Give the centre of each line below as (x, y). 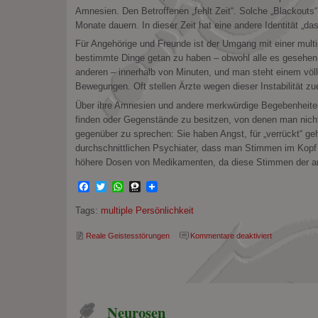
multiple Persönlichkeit (147, 210)
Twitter (123, 186)
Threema (163, 186)
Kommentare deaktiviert (231, 235)
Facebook (114, 186)
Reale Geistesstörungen (127, 235)
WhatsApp (149, 186)
